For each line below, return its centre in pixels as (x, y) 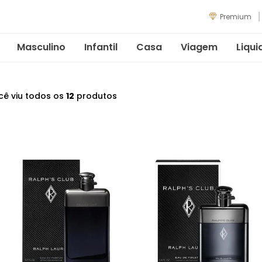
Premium (236, 17)
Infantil (101, 47)
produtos (96, 96)
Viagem (199, 47)
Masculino (41, 47)
